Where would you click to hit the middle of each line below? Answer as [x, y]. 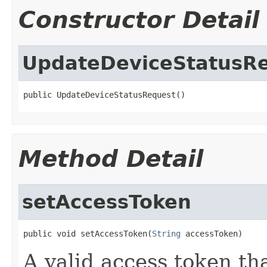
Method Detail [111, 159]
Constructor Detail [139, 20]
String [166, 233]
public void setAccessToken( [88, 233]
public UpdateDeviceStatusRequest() [104, 94]
